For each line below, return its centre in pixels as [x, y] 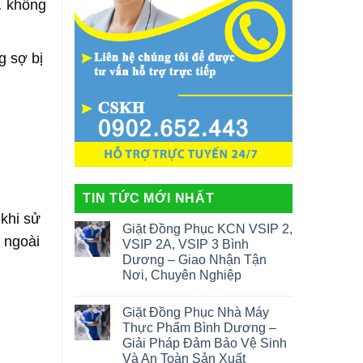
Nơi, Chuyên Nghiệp [182, 275]
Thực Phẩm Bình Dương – [199, 328]
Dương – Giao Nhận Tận [194, 260]
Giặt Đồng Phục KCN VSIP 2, [207, 229]
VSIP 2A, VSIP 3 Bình [186, 245]
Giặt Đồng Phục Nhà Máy [196, 313]
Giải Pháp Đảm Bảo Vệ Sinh [205, 344]
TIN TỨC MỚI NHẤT [149, 199]
